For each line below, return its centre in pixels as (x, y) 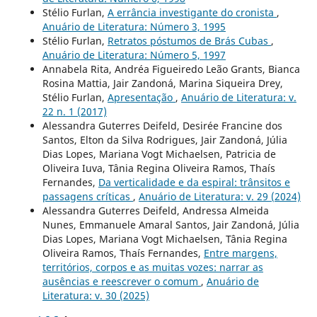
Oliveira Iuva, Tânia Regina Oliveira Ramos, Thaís (158, 168)
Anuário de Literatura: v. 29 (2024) (219, 196)
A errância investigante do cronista (192, 12)
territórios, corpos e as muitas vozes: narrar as (152, 267)
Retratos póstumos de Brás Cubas (189, 40)
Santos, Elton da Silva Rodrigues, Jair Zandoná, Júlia (165, 139)
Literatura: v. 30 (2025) (96, 295)
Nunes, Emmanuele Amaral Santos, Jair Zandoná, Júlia (171, 224)
